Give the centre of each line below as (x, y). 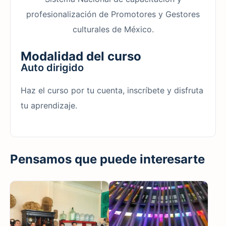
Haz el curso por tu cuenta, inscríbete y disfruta (112, 90)
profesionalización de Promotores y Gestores (113, 14)
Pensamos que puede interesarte (107, 159)
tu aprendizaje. (49, 105)
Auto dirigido (52, 67)
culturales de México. (113, 29)
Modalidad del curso (81, 56)
